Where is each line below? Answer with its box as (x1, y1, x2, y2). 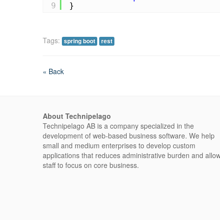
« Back (43, 66, 64, 76)
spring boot (64, 36, 95, 45)
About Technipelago (43, 110, 111, 121)
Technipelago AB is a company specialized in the (43, 120, 194, 131)
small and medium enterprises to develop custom (43, 140, 195, 150)
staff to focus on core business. (43, 160, 139, 170)
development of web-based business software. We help (43, 130, 215, 140)
